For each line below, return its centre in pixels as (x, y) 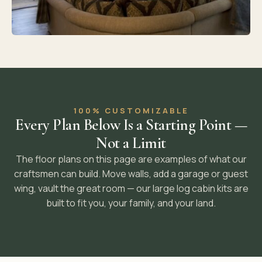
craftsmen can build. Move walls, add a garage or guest (131, 174)
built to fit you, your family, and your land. (131, 203)
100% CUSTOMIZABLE (131, 111)
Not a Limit (131, 143)
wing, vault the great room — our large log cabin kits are (131, 189)
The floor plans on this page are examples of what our (131, 159)
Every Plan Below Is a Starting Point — (131, 125)
